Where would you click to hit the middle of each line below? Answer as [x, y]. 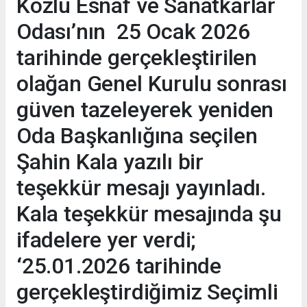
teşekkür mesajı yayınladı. [142, 187]
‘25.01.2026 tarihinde [119, 266]
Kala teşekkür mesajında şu [149, 213]
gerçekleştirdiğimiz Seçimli [147, 292]
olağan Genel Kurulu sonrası [152, 83]
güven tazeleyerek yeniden [145, 109]
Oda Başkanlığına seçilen [137, 135]
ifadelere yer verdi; [107, 240]
